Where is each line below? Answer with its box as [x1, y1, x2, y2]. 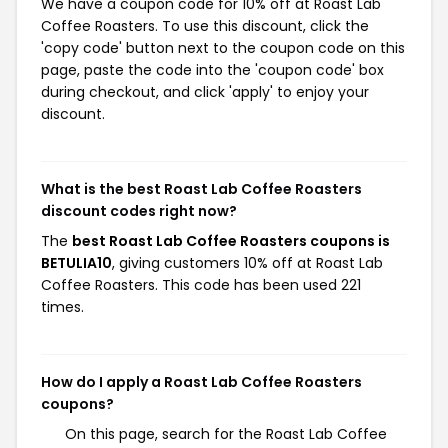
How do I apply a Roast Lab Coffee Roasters [41, 372, 362, 392]
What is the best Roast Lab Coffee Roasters [41, 179, 362, 199]
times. [41, 297, 84, 317]
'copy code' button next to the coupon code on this [41, 38, 405, 58]
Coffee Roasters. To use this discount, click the [41, 16, 369, 36]
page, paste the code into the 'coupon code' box [41, 60, 384, 80]
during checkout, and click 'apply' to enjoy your [41, 82, 369, 102]
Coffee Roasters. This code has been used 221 [41, 275, 361, 295]
